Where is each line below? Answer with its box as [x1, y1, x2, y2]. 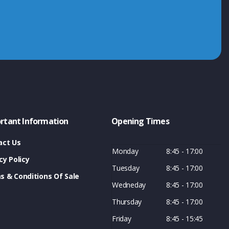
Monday [112, 146, 139, 156]
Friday [112, 213, 131, 223]
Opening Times [111, 115, 169, 127]
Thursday [112, 196, 142, 207]
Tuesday [112, 163, 140, 173]
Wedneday [112, 179, 146, 190]
